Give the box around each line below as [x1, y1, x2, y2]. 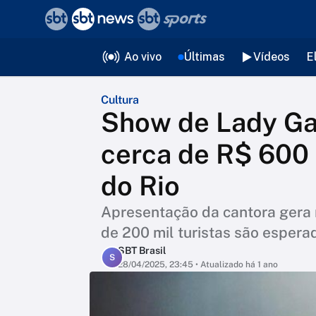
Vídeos [253, 50, 290, 63]
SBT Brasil [118, 245, 166, 256]
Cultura [101, 93, 139, 107]
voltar [24, 12, 58, 27]
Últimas [183, 50, 225, 63]
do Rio [101, 170, 180, 202]
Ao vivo [123, 50, 162, 63]
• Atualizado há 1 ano [193, 260, 278, 269]
